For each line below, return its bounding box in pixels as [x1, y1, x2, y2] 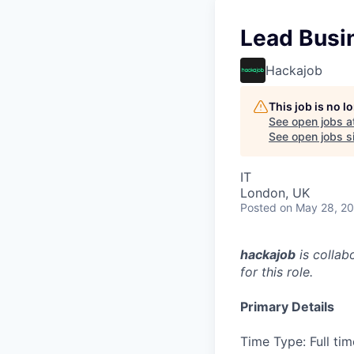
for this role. [240, 264, 313, 280]
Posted [240, 201, 277, 214]
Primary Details [240, 299, 334, 314]
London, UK [240, 185, 310, 201]
